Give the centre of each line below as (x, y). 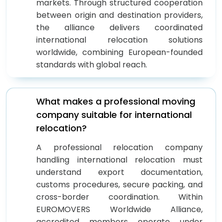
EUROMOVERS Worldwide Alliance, (119, 209)
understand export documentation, (119, 172)
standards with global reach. (92, 64)
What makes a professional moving (116, 101)
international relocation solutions (119, 40)
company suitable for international (114, 114)
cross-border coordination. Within (119, 197)
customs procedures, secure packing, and (119, 184)
